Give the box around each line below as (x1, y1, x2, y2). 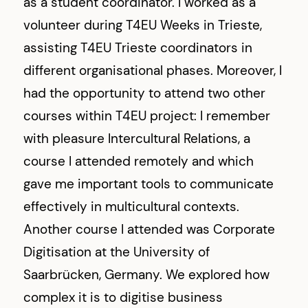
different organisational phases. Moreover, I (23, 61, 283, 79)
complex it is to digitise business (23, 288, 223, 306)
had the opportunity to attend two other (23, 84, 266, 102)
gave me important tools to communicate (23, 175, 274, 192)
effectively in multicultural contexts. (23, 197, 240, 215)
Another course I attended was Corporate (23, 220, 276, 238)
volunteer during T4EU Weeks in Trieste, (23, 16, 263, 34)
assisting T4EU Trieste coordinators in (23, 38, 253, 56)
